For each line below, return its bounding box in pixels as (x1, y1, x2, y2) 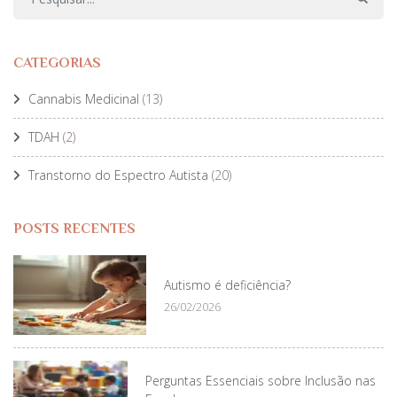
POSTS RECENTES (13, 221, 136, 237)
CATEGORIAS (13, 55, 101, 72)
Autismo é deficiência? (164, 276, 291, 293)
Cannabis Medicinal (28, 90, 139, 108)
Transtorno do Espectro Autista (28, 167, 208, 184)
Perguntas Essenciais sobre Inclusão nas (144, 372, 376, 390)
